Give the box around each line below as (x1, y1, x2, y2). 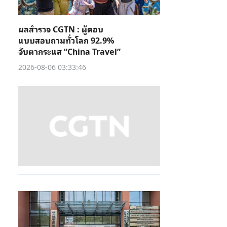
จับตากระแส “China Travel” (18, 45, 121, 58)
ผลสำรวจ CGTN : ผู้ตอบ (18, 22, 103, 35)
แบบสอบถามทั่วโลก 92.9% (18, 33, 114, 47)
